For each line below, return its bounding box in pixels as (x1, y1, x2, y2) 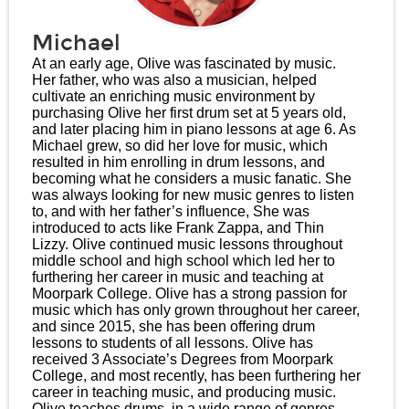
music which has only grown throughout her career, (32, 302, 360, 318)
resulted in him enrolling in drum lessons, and (32, 154, 325, 170)
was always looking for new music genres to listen (32, 187, 354, 203)
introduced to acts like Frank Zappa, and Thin (32, 220, 324, 236)
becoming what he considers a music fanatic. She (32, 171, 351, 186)
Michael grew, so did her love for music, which (32, 138, 328, 153)
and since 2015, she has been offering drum (32, 319, 315, 334)
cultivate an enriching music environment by (32, 89, 315, 104)
